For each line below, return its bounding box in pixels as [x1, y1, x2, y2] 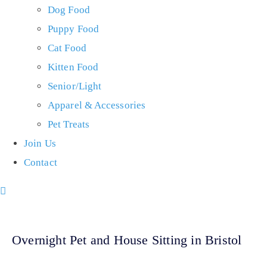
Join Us [24, 138, 56, 150]
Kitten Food [48, 61, 99, 73]
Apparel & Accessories [48, 100, 146, 111]
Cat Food [48, 42, 86, 54]
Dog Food [48, 4, 90, 16]
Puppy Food [48, 23, 99, 35]
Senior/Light [48, 80, 102, 92]
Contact [24, 157, 57, 169]
